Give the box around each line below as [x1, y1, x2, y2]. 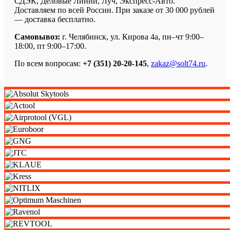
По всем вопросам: [14, 59, 83, 68]
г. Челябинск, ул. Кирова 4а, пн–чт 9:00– [60, 32, 204, 41]
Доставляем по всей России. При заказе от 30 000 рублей [14, 5, 215, 14]
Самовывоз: [14, 32, 60, 41]
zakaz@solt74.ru [151, 59, 205, 68]
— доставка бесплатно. [14, 14, 95, 24]
